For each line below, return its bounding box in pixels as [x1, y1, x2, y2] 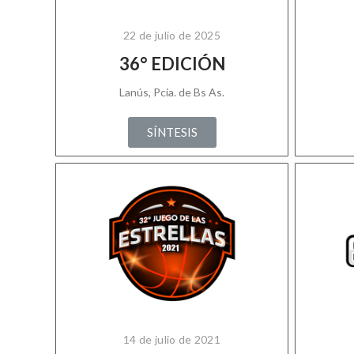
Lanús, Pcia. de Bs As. [119, 85, 224, 99]
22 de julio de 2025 [123, 28, 220, 42]
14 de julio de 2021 [123, 333, 220, 346]
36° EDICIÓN [119, 53, 225, 74]
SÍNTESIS [146, 125, 198, 139]
